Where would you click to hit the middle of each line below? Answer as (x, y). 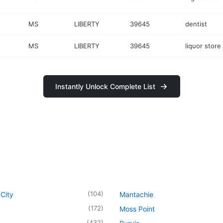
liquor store (203, 46)
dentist (196, 24)
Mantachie (136, 194)
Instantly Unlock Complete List (105, 86)
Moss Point (137, 209)
